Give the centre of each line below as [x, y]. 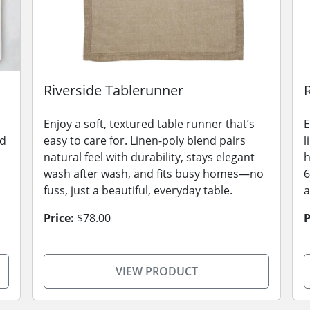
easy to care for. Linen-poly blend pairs [145, 140]
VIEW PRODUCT [156, 271]
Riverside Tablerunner [113, 90]
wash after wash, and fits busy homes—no [154, 174]
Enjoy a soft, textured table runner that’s [149, 124]
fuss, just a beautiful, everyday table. [138, 190]
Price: [59, 218]
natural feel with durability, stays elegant [149, 157]
